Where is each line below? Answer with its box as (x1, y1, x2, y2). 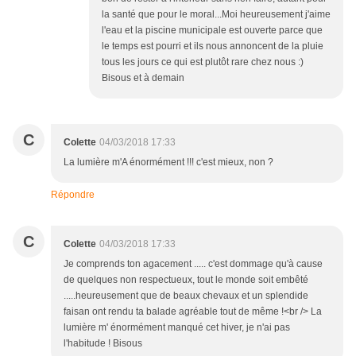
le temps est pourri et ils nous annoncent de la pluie (102, 41, 323, 52)
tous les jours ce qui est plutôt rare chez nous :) (102, 56, 304, 68)
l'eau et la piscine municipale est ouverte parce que (102, 25, 323, 37)
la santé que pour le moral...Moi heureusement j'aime (102, 9, 331, 21)
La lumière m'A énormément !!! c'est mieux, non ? (64, 157, 273, 168)
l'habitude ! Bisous (64, 338, 142, 350)
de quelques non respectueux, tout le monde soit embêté (64, 274, 308, 286)
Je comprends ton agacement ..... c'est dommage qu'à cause (64, 258, 323, 270)
